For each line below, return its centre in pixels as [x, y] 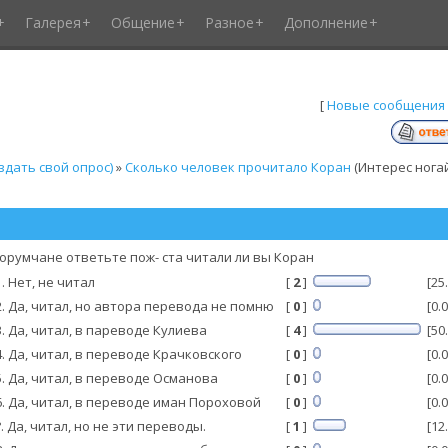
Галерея [52, 22]
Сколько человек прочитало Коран [237, 167]
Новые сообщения [385, 105]
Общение [142, 22]
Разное [229, 22]
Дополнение [325, 22]
